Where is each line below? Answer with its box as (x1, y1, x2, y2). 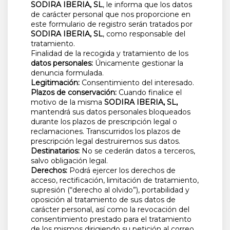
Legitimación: (31, 78, 82, 88)
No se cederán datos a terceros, (80, 146, 195, 156)
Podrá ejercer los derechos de (67, 166, 176, 176)
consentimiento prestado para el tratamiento (31, 215, 191, 224)
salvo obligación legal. (31, 156, 108, 166)
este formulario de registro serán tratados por (31, 20, 193, 29)
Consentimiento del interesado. (82, 78, 194, 88)
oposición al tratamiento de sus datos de (31, 195, 176, 205)
